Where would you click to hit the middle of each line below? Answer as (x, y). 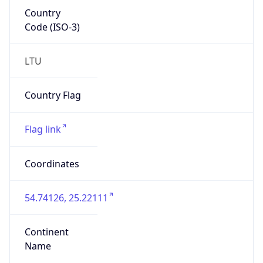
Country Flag (53, 95)
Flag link (43, 129)
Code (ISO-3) (52, 27)
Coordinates (52, 163)
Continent (46, 232)
